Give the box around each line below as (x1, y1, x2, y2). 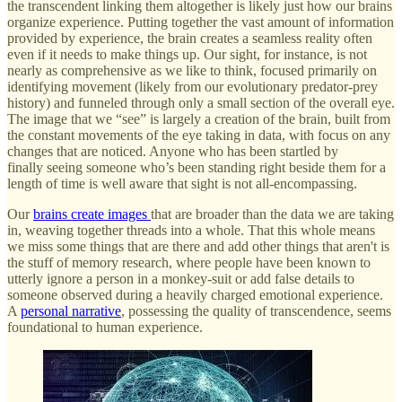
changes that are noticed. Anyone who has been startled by (7, 143, 338, 159)
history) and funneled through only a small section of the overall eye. (7, 94, 395, 110)
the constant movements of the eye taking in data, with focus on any (7, 127, 390, 143)
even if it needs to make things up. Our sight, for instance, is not (7, 46, 367, 62)
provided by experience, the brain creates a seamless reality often (7, 30, 372, 46)
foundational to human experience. (7, 319, 203, 335)
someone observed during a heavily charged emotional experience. (7, 286, 383, 302)
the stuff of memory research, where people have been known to (7, 254, 371, 270)
